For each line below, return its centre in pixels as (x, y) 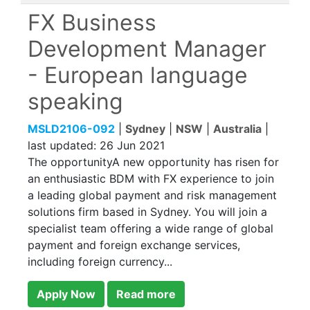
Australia (237, 129)
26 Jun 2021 (132, 145)
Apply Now (66, 294)
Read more (146, 294)
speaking (75, 101)
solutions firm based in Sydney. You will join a (147, 212)
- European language (138, 75)
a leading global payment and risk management (152, 195)
